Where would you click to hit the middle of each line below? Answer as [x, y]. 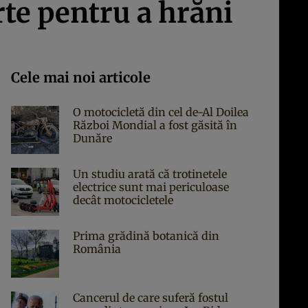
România [97, 249]
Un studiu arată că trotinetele [150, 174]
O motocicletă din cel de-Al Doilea [161, 112]
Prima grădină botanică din [146, 236]
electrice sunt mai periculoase [151, 187]
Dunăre [92, 138]
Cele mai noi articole [81, 77]
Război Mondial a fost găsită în [155, 125]
